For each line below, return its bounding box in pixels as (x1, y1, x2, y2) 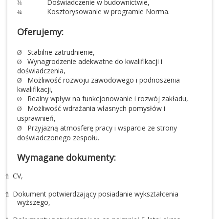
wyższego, (17, 197, 50, 207)
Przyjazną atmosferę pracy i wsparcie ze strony (27, 123, 177, 133)
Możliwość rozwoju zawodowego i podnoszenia (27, 75, 180, 85)
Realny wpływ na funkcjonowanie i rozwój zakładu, (27, 94, 188, 104)
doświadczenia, (17, 66, 66, 76)
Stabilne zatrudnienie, (27, 47, 95, 57)
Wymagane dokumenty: (17, 152, 116, 164)
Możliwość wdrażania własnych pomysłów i (27, 104, 165, 113)
